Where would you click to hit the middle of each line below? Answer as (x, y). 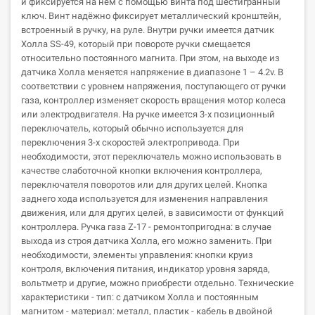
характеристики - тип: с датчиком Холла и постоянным (140, 297)
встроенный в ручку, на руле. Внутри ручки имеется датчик (148, 30)
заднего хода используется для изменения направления (144, 199)
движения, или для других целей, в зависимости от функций (153, 213)
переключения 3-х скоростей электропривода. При (130, 142)
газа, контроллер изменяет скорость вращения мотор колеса (153, 100)
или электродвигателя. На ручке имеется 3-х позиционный (148, 114)
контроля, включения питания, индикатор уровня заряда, (146, 269)
